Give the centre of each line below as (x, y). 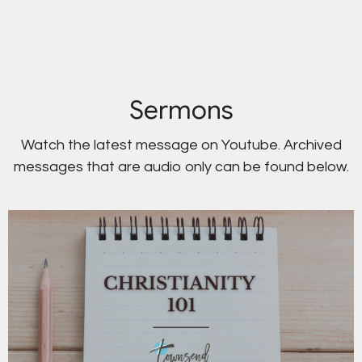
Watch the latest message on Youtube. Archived (181, 145)
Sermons (181, 110)
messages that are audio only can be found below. (181, 167)
